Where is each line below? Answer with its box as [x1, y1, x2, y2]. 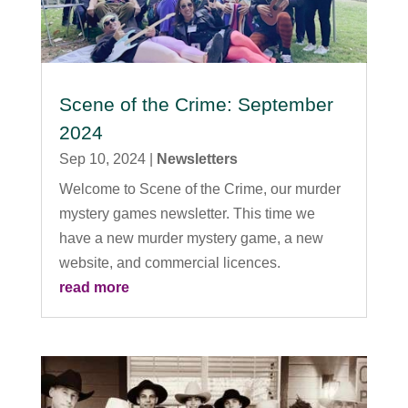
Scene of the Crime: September [58, 94, 333, 116]
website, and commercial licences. [58, 255, 280, 271]
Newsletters [156, 151, 238, 168]
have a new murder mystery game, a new [58, 230, 323, 247]
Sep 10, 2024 [58, 151, 146, 168]
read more [58, 280, 129, 296]
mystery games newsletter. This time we [58, 206, 315, 222]
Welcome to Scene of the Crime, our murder [58, 181, 341, 198]
